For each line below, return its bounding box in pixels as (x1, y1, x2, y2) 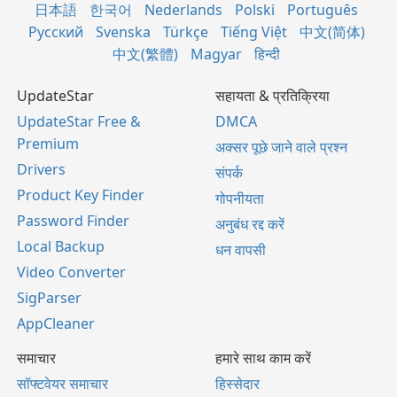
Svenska (95, 21, 151, 42)
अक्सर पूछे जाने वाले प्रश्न (215, 136, 347, 157)
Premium (17, 133, 79, 153)
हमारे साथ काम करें (215, 347, 311, 368)
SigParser (17, 287, 82, 307)
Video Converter (17, 261, 126, 282)
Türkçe (162, 21, 208, 42)
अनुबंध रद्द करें (215, 214, 284, 234)
